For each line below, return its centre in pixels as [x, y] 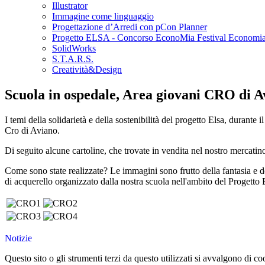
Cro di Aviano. [32, 131]
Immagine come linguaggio [103, 17]
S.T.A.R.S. [73, 59]
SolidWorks [74, 49]
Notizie [18, 238]
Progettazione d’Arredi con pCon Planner [130, 27]
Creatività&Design [87, 70]
